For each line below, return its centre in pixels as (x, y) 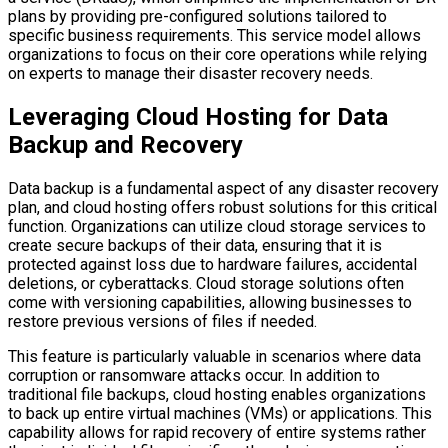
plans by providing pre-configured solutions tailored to (197, 16)
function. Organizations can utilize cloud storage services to (217, 226)
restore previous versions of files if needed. (162, 321)
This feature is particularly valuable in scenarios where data (214, 356)
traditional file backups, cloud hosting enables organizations (217, 394)
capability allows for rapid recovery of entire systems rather (217, 432)
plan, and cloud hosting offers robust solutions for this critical (222, 207)
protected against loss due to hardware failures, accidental (212, 264)
